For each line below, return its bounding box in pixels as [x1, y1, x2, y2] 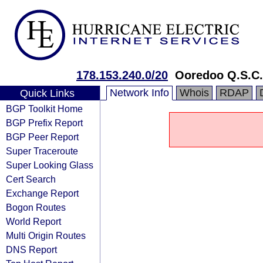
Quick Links [19, 87, 75, 99]
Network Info [110, 87, 169, 99]
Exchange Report [6, 188, 79, 198]
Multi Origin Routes [6, 230, 86, 241]
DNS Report [6, 244, 57, 255]
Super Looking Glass [6, 160, 93, 170]
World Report [6, 216, 61, 227]
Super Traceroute [6, 146, 78, 156]
